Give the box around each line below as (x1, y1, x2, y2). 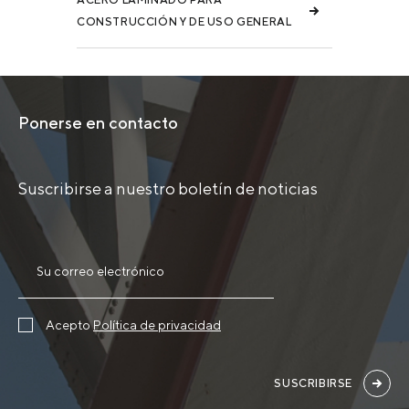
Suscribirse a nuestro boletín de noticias (18, 178, 318, 198)
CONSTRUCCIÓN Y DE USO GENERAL (77, 14, 292, 28)
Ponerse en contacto (18, 112, 178, 132)
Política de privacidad (93, 317, 221, 332)
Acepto (46, 317, 93, 332)
